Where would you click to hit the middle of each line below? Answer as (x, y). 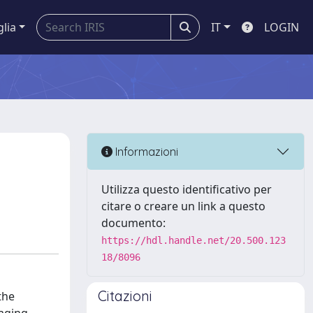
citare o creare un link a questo (183, 206)
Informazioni (145, 151)
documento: (133, 223)
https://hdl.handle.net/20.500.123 (194, 240)
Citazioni (125, 296)
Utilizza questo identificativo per (187, 189)
